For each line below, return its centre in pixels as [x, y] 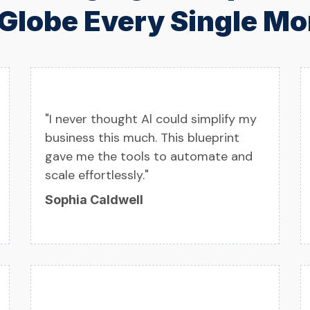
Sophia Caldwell [94, 200]
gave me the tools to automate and [149, 157]
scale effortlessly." [97, 175]
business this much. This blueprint [142, 138]
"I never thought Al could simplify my [151, 119]
